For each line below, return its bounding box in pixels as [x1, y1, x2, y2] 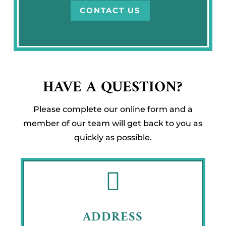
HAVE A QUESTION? [43, 74, 183, 101]
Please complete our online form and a [33, 104, 193, 114]
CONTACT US [80, 6, 141, 16]
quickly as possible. [74, 132, 152, 142]
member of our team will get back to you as [23, 118, 203, 128]
